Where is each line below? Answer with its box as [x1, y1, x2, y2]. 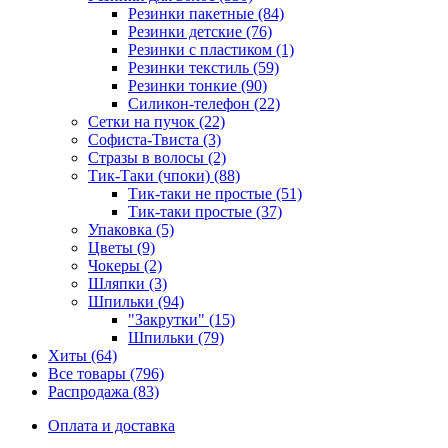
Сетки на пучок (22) [88, 112, 225, 130]
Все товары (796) [48, 364, 164, 382]
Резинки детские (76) [128, 22, 272, 40]
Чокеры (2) [88, 256, 162, 274]
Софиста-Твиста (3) [88, 130, 221, 148]
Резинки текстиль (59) [128, 58, 279, 76]
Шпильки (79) [128, 328, 224, 346]
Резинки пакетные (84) [128, 4, 284, 22]
